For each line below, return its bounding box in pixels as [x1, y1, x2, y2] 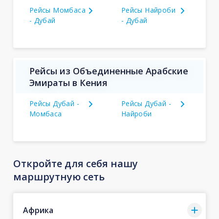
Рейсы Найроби [121, 5, 175, 15]
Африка [22, 204, 53, 216]
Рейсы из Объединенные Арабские [29, 65, 188, 77]
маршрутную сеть [13, 170, 105, 183]
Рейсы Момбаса [29, 5, 86, 15]
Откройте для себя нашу [13, 157, 138, 170]
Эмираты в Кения [29, 77, 108, 88]
